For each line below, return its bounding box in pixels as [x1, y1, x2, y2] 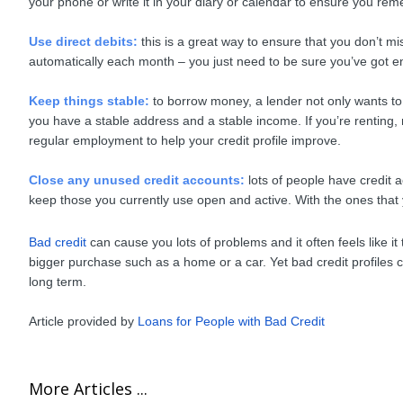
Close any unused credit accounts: [29, 172, 245, 187]
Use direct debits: [29, 33, 138, 49]
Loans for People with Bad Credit [138, 313, 325, 328]
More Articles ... [29, 377, 148, 399]
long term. [29, 273, 86, 289]
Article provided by [29, 313, 138, 328]
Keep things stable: [29, 93, 149, 108]
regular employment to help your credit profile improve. [29, 132, 341, 148]
